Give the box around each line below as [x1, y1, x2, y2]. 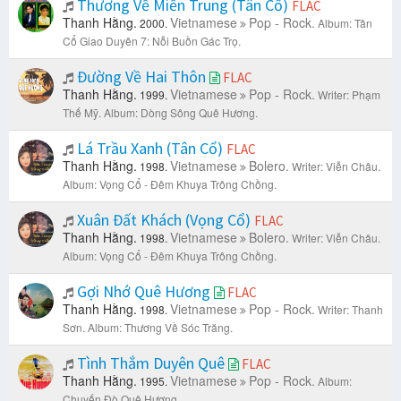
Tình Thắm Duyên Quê [73, 353, 228, 374]
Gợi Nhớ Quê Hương [73, 281, 214, 303]
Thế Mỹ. [63, 105, 101, 121]
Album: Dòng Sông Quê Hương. [104, 105, 258, 121]
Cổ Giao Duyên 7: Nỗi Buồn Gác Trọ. [63, 33, 241, 49]
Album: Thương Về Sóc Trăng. [88, 320, 233, 336]
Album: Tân [318, 15, 372, 31]
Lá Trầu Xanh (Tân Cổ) [73, 138, 226, 159]
